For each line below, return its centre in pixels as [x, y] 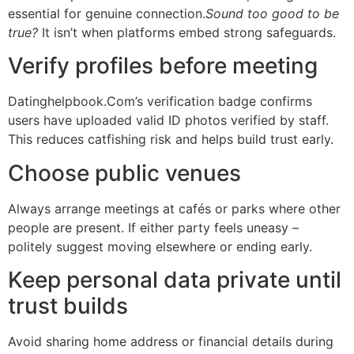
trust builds [68, 306]
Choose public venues [124, 173]
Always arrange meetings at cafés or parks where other [174, 208]
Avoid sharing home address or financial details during [171, 342]
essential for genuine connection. [107, 13]
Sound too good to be [272, 13]
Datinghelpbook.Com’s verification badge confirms [160, 102]
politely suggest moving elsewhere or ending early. [160, 246]
